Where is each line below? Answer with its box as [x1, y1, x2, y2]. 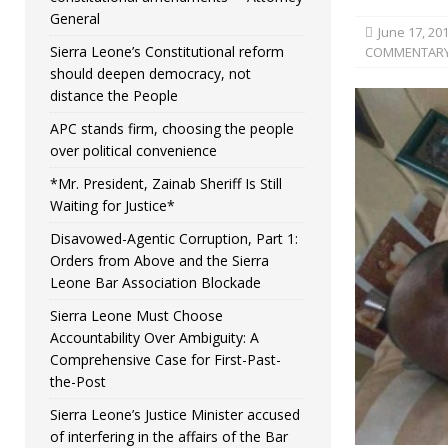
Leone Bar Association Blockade [50, 273, 261, 293]
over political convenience [50, 141, 217, 161]
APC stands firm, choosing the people [50, 119, 294, 139]
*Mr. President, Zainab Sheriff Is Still [50, 174, 282, 194]
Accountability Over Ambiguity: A [50, 328, 259, 348]
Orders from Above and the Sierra [50, 251, 269, 271]
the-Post [50, 372, 106, 392]
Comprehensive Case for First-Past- [50, 350, 281, 370]
